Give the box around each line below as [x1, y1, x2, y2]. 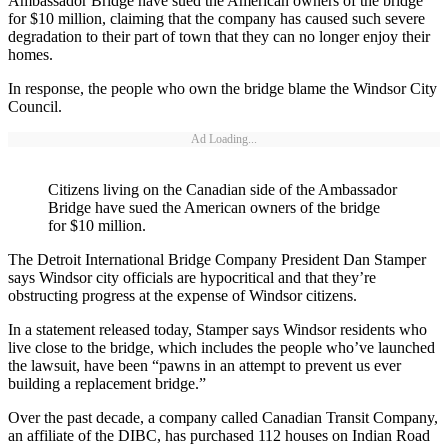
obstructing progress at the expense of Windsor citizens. [8, 287, 357, 305]
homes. [8, 46, 53, 64]
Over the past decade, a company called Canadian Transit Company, [8, 409, 438, 427]
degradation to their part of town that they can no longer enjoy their [8, 28, 430, 46]
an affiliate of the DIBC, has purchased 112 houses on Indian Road [8, 427, 430, 445]
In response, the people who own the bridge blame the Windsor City [8, 80, 437, 98]
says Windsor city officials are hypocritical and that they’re [8, 269, 376, 287]
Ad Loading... [191, 132, 257, 147]
